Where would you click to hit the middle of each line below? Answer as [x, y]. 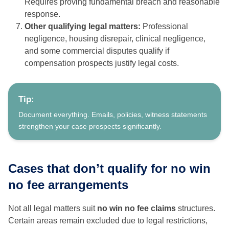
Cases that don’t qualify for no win [109, 169]
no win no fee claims [136, 209]
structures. [196, 209]
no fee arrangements [68, 185]
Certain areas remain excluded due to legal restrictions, [108, 221]
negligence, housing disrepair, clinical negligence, [115, 39]
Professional [165, 27]
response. [42, 14]
